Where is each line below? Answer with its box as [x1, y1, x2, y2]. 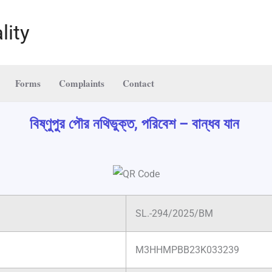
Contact [123, 76, 154, 90]
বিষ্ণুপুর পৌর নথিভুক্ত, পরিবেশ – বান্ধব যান [29, 115, 243, 132]
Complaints [59, 76, 104, 90]
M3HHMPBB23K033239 [135, 244, 239, 256]
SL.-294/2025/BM [135, 208, 213, 220]
